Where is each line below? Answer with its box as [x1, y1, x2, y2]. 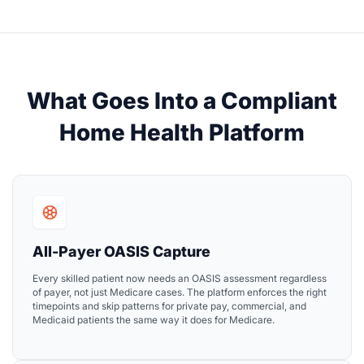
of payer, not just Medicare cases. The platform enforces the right [32, 286, 327, 299]
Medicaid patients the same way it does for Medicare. [32, 314, 275, 327]
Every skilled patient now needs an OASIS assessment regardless [32, 272, 327, 285]
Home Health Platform [59, 119, 305, 147]
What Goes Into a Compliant [27, 87, 337, 115]
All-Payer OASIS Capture [32, 243, 210, 261]
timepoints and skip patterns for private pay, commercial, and [32, 300, 306, 313]
